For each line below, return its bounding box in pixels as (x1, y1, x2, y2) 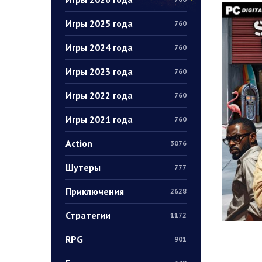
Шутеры (65, 161, 101, 173)
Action (65, 137, 92, 149)
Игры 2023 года (65, 65, 133, 77)
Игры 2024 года (65, 41, 133, 53)
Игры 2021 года (65, 113, 133, 125)
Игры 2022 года (65, 89, 133, 101)
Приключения (65, 185, 124, 197)
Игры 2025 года (65, 17, 133, 29)
